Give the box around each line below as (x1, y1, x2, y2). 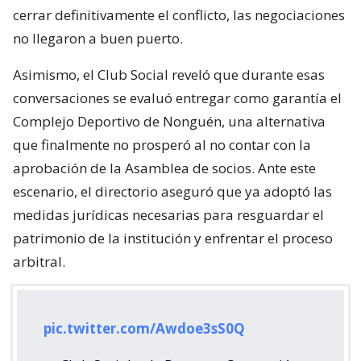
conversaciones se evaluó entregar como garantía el (13, 89, 342, 108)
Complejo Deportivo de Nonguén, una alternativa (13, 112, 326, 131)
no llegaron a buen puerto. (13, 29, 183, 48)
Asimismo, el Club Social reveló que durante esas (13, 65, 325, 85)
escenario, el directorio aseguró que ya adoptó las (13, 182, 332, 201)
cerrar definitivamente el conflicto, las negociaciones (13, 6, 345, 25)
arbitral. (13, 252, 65, 272)
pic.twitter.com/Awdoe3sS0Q (44, 319, 245, 338)
